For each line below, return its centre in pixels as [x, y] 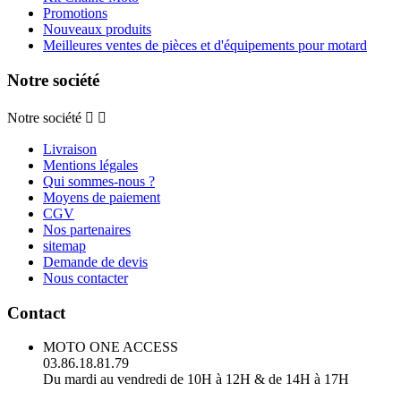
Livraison [70, 149]
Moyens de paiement [102, 197]
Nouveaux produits [97, 30]
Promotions [75, 13]
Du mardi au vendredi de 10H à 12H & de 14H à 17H [196, 380]
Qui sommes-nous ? [99, 181]
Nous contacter [85, 277]
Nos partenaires [87, 229]
